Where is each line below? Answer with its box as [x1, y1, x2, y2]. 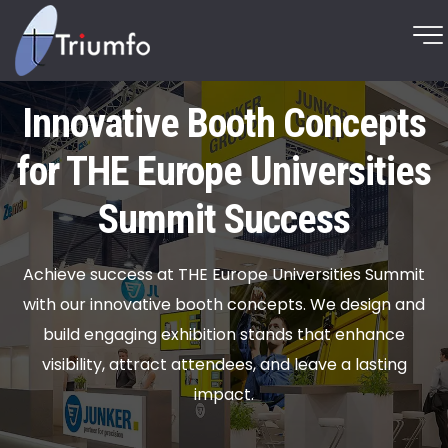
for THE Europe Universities [17, 148, 431, 195]
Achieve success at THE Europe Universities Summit [23, 263, 425, 286]
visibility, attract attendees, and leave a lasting [41, 353, 407, 376]
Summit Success [98, 196, 350, 243]
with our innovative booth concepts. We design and [23, 293, 425, 316]
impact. [194, 383, 254, 406]
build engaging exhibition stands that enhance [43, 323, 405, 346]
